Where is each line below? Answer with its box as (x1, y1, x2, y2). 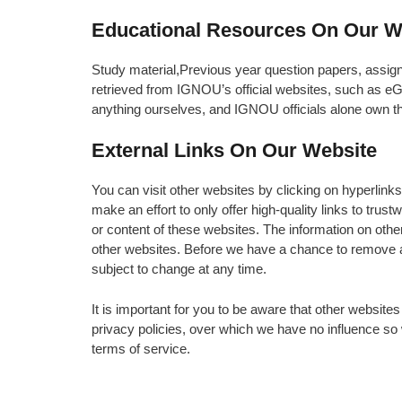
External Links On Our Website (92, 139, 377, 162)
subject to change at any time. (92, 261, 267, 276)
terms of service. (92, 340, 190, 356)
